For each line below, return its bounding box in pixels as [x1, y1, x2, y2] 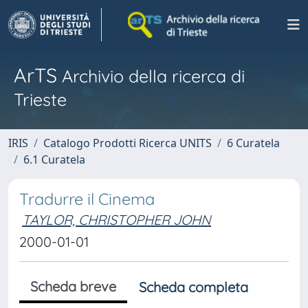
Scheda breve [30, 278, 116, 295]
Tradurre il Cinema [19, 189, 155, 209]
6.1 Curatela [23, 152, 85, 167]
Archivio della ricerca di [57, 65, 245, 87]
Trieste [14, 89, 67, 110]
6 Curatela [227, 135, 280, 151]
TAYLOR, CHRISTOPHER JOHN [22, 211, 211, 228]
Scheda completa [139, 278, 248, 296]
